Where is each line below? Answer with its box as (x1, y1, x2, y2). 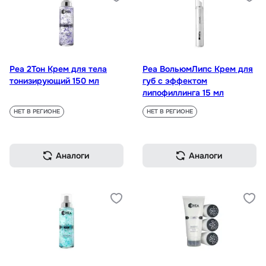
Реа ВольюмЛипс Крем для (142, 64, 253, 75)
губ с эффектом (142, 75, 207, 87)
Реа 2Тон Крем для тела (9, 64, 107, 75)
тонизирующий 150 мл (9, 75, 99, 87)
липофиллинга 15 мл (142, 87, 224, 99)
